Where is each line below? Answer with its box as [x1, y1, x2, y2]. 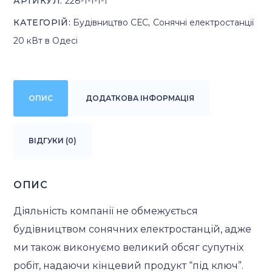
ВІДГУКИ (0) [29, 135, 77, 145]
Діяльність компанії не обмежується [13, 205, 199, 217]
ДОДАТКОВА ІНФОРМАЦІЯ [86, 93, 195, 103]
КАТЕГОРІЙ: [13, 16, 73, 28]
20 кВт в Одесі [13, 35, 78, 46]
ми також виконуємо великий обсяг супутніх [13, 241, 244, 253]
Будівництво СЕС [73, 16, 149, 28]
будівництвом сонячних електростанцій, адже [13, 223, 252, 235]
